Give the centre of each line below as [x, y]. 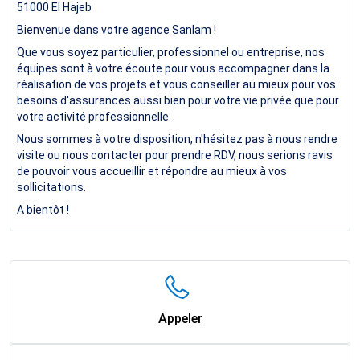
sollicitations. [51, 187]
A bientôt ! [43, 209]
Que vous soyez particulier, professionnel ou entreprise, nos [171, 52]
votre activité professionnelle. [94, 116]
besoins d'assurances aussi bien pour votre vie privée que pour [178, 100]
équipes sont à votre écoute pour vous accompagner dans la [173, 68]
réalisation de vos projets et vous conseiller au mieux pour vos [176, 84]
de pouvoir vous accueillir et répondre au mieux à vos [152, 171]
